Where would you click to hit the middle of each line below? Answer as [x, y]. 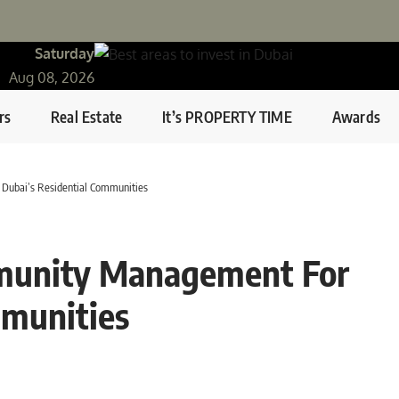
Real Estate [87, 116]
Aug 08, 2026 [52, 77]
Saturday [65, 53]
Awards [356, 116]
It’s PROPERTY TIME [227, 116]
